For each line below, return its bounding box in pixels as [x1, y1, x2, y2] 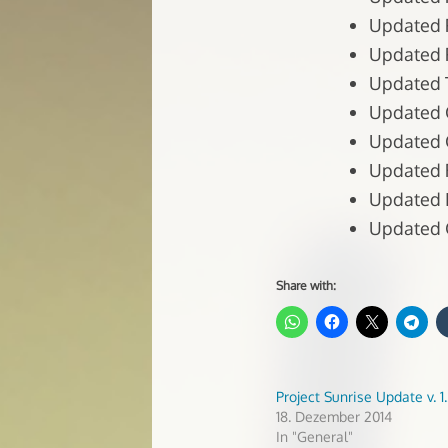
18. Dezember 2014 [276, 408, 392, 426]
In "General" [276, 428, 353, 446]
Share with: [276, 278, 336, 294]
